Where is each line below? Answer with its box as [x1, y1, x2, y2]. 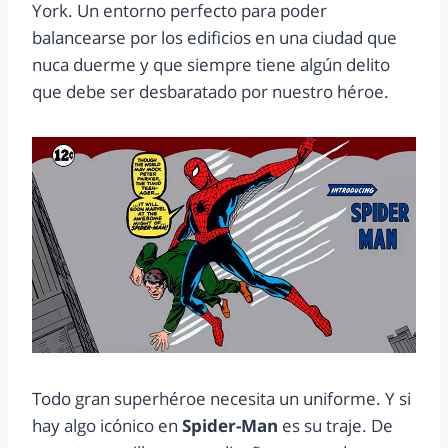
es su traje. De [278, 414, 393, 438]
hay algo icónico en [32, 414, 182, 438]
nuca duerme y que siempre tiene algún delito [32, 53, 390, 77]
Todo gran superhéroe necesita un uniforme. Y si [32, 387, 411, 411]
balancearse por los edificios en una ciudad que [32, 26, 397, 50]
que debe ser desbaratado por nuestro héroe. [32, 80, 389, 104]
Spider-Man [182, 414, 278, 438]
